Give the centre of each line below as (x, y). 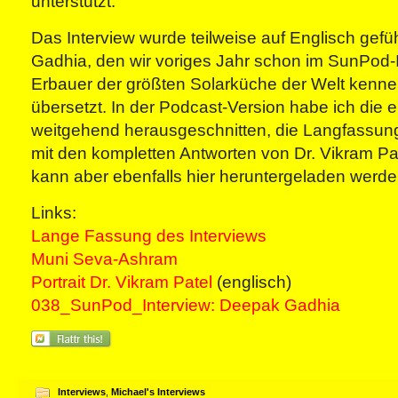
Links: (54, 213)
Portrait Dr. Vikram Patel (122, 282)
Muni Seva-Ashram (104, 259)
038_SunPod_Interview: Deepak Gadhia (186, 305)
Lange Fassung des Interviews (149, 236)
